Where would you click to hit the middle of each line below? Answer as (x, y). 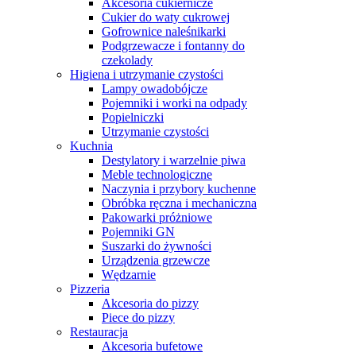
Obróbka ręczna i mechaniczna (179, 203)
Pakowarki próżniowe (157, 217)
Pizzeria (90, 288)
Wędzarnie (129, 274)
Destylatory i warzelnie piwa (174, 160)
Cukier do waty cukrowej (166, 17)
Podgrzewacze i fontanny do (173, 45)
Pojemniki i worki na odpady (174, 103)
